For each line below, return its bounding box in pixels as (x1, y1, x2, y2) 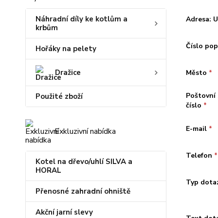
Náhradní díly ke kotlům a (36, 14, 127, 24)
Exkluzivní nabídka (54, 126, 116, 137)
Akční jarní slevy (36, 207, 93, 217)
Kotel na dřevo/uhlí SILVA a (36, 157, 132, 166)
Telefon (185, 150, 214, 160)
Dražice (55, 68, 81, 77)
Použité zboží (36, 91, 83, 101)
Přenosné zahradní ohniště (36, 186, 130, 196)
